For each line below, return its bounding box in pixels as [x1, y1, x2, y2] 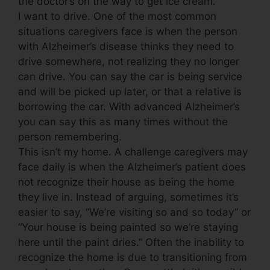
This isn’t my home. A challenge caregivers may [18, 145, 248, 158]
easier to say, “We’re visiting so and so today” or [18, 206, 251, 218]
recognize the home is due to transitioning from [18, 251, 247, 263]
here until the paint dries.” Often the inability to [18, 236, 244, 248]
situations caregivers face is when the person [18, 25, 237, 37]
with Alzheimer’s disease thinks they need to [18, 40, 234, 52]
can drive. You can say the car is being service [18, 70, 242, 83]
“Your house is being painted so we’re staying [18, 221, 238, 233]
